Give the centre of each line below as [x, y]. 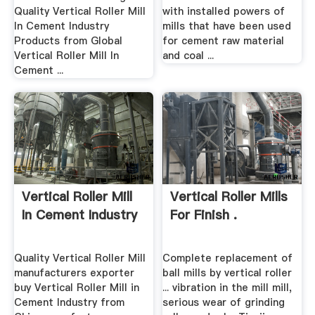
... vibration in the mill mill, [227, 287]
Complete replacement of [228, 258]
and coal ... [188, 56]
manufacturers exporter [74, 272]
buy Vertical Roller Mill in [76, 287]
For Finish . [204, 215]
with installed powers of [224, 12]
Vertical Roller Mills [229, 197]
